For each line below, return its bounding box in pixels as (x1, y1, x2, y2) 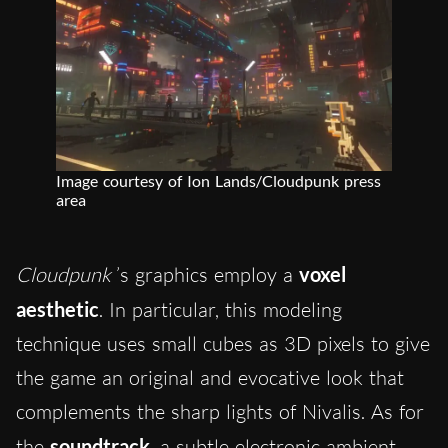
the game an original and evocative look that (16, 365, 404, 391)
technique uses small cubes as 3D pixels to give (16, 331, 430, 357)
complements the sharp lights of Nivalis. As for (16, 399, 424, 425)
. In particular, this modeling (99, 297, 342, 323)
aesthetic (16, 297, 99, 322)
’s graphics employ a (116, 262, 299, 288)
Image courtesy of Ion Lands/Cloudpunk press (56, 171, 381, 191)
